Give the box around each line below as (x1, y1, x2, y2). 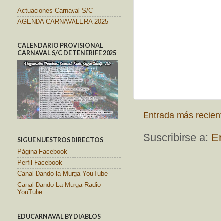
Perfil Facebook (17, 159, 62, 167)
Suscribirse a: (143, 131, 211, 144)
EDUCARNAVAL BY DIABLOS (17, 212, 101, 220)
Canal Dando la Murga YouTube (17, 170, 108, 178)
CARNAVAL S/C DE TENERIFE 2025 (17, 49, 116, 57)
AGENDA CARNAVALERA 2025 (17, 18, 108, 25)
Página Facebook (17, 148, 67, 155)
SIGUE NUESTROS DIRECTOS (17, 136, 103, 144)
